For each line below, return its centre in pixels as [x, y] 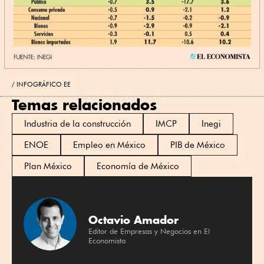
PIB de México [198, 145]
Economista [107, 241]
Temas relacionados [84, 104]
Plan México [48, 166]
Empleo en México [109, 145]
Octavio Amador [133, 220]
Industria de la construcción [77, 123]
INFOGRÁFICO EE [44, 84]
